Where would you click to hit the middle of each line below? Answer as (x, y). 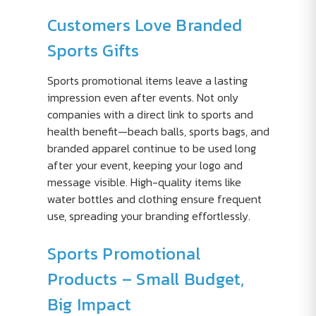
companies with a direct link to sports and (150, 114)
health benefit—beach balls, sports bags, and (158, 131)
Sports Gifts (93, 50)
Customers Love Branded (144, 25)
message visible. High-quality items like (144, 182)
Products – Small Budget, (146, 279)
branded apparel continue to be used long (151, 148)
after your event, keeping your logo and (145, 165)
